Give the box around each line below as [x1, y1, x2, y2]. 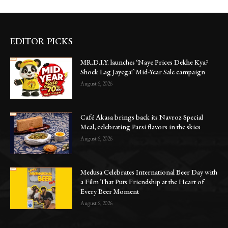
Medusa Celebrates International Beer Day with [80, 167, 218, 177]
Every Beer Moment [80, 186, 139, 196]
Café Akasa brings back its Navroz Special [80, 112, 204, 122]
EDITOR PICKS [10, 35, 73, 47]
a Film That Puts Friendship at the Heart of [80, 177, 205, 186]
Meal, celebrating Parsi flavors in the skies [80, 122, 201, 131]
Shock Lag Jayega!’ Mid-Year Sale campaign [80, 67, 206, 76]
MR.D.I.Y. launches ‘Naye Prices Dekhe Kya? [80, 57, 209, 67]
